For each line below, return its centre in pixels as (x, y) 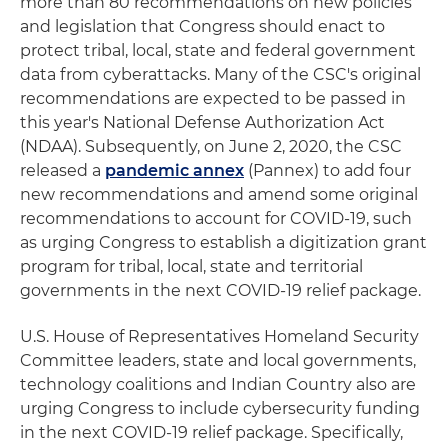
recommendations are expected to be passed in (213, 98)
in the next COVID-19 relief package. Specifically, (211, 432)
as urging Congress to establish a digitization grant (223, 242)
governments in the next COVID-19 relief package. (220, 290)
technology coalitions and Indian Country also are (218, 384)
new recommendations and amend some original (219, 194)
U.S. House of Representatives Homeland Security (219, 336)
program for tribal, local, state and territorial (191, 266)
